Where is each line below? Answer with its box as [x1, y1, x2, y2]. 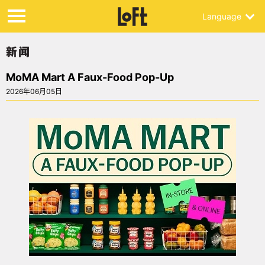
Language [202, 11, 241, 21]
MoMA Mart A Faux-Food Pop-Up [6, 71, 174, 83]
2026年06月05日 [6, 87, 62, 96]
